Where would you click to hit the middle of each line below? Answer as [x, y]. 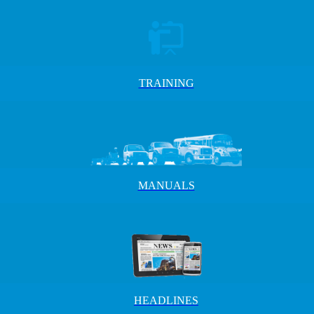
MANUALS [166, 185]
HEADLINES [166, 300]
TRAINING [166, 83]
